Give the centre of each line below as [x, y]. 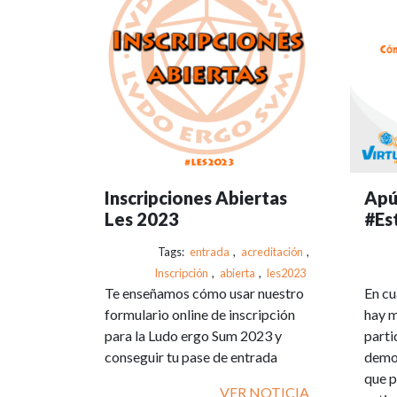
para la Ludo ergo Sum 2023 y [193, 335]
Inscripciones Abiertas [196, 197]
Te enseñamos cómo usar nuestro [204, 292]
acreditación [272, 251]
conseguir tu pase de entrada [191, 356]
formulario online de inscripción [200, 314]
